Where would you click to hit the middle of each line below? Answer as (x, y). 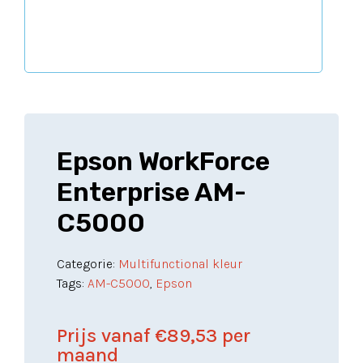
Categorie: (88, 264)
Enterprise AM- (152, 192)
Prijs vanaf (106, 335)
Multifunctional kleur (180, 264)
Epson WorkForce (163, 161)
